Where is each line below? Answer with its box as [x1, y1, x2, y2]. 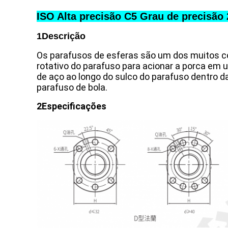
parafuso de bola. [37, 82, 107, 93]
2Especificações [37, 101, 106, 111]
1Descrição [37, 31, 85, 41]
